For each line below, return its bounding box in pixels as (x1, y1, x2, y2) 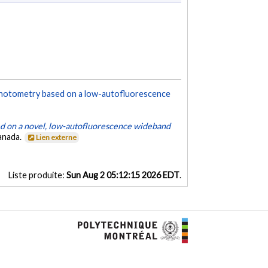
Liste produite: (8, 169, 66, 180)
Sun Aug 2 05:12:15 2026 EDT (66, 169, 179, 180)
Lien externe (36, 132, 77, 142)
